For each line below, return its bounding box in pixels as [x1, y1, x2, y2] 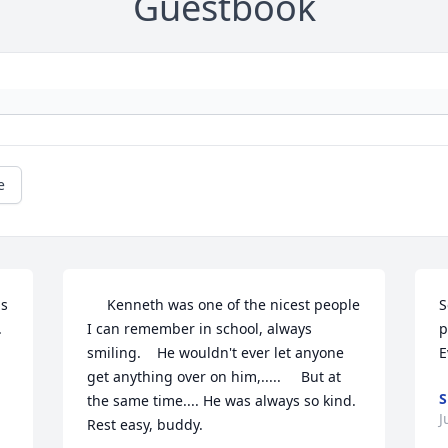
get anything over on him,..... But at [87, 367, 342, 387]
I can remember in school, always [87, 319, 313, 339]
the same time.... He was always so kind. [87, 391, 357, 411]
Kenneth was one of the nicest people [87, 295, 108, 315]
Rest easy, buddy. [87, 415, 208, 435]
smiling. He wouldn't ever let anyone [87, 343, 345, 363]
